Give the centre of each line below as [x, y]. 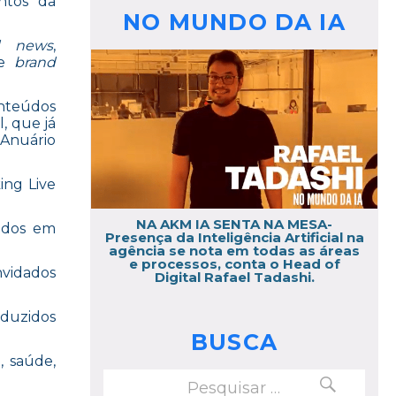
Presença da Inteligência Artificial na [234, 237]
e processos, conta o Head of [234, 263]
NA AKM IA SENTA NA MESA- [234, 224]
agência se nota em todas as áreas [234, 250]
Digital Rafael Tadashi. [234, 277]
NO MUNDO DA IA [234, 23]
